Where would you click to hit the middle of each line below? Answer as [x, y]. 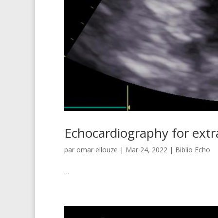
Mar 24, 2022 [146, 150]
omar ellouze [97, 150]
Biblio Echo [193, 150]
